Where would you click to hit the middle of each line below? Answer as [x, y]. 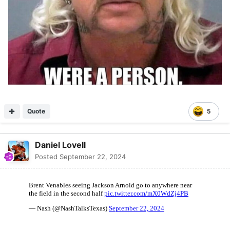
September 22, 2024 [93, 156]
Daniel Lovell [60, 145]
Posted [47, 156]
